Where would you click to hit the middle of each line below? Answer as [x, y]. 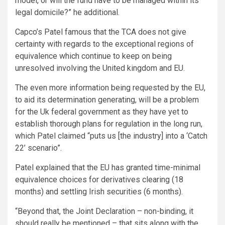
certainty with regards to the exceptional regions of [104, 44]
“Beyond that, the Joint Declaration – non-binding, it [104, 211]
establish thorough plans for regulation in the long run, [109, 124]
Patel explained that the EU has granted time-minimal [108, 167]
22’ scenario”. [38, 148]
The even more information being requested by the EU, [110, 87]
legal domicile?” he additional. [67, 12]
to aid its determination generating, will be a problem [107, 99]
